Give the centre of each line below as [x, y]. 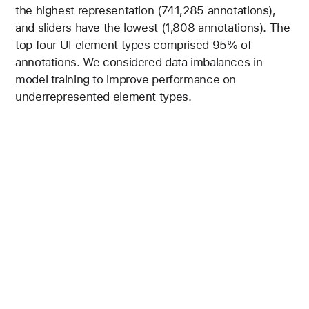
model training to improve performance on [126, 79]
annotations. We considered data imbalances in [139, 62]
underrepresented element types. [103, 96]
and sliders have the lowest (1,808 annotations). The [153, 27]
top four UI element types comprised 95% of [133, 44]
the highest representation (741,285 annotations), [146, 10]
